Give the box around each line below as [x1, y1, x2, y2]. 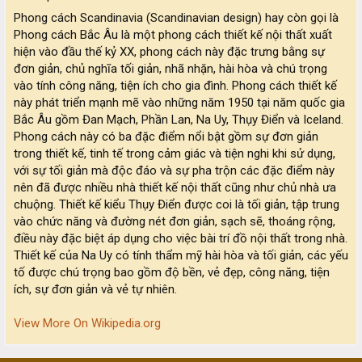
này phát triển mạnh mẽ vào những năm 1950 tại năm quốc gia [14, 95, 345, 110]
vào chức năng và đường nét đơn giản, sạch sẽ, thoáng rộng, [14, 214, 335, 229]
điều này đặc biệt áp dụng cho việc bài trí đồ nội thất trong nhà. [14, 231, 347, 246]
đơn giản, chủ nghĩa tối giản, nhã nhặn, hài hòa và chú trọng [14, 61, 327, 76]
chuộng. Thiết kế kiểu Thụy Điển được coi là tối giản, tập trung [14, 197, 339, 212]
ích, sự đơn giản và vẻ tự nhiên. [14, 282, 177, 297]
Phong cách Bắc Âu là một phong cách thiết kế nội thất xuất [14, 27, 332, 42]
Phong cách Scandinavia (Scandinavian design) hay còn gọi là [14, 11, 339, 25]
